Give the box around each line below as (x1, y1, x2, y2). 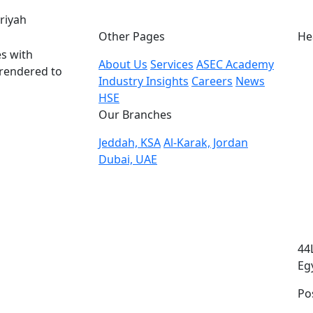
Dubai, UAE (99, 152, 157, 167)
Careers (191, 73, 233, 89)
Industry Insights (99, 73, 189, 89)
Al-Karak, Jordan (163, 135, 248, 150)
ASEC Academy (196, 57, 274, 72)
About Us (99, 57, 147, 72)
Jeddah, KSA (99, 135, 161, 150)
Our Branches (99, 107, 172, 122)
